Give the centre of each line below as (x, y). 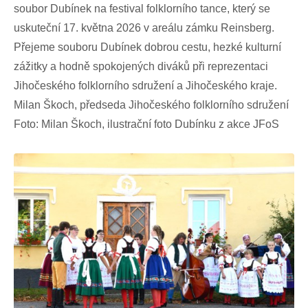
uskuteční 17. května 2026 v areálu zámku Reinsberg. (144, 28)
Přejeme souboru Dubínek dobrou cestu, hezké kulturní (147, 47)
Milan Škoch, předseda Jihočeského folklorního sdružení (151, 105)
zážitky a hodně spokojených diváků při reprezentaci (141, 67)
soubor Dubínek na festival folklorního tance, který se (142, 9)
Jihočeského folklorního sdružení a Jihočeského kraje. (145, 86)
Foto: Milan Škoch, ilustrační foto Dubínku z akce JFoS (146, 124)
